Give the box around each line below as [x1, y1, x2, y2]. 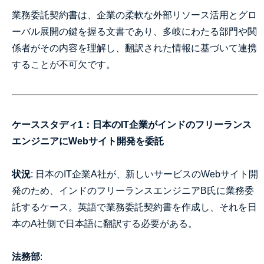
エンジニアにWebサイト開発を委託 [12, 136, 164, 146]
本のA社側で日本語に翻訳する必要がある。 [12, 219, 197, 229]
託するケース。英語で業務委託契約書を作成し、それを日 [12, 202, 257, 212]
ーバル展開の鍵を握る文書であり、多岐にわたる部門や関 [12, 27, 257, 37]
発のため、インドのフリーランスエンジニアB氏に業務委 [12, 186, 254, 196]
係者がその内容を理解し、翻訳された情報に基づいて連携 [12, 43, 257, 53]
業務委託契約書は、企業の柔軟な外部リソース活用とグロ [12, 10, 257, 20]
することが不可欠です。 [12, 60, 115, 70]
